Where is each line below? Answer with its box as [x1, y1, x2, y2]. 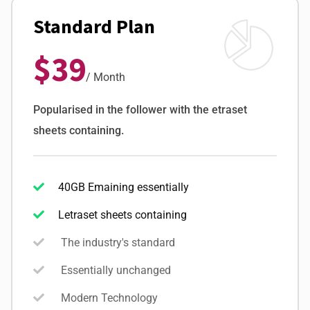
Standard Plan [33, 14, 156, 39]
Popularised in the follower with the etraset [33, 103, 248, 117]
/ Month [86, 71, 126, 84]
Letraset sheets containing [58, 208, 188, 222]
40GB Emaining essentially [58, 181, 190, 194]
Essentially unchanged [58, 264, 172, 277]
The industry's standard [58, 236, 176, 250]
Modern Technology [58, 291, 158, 305]
